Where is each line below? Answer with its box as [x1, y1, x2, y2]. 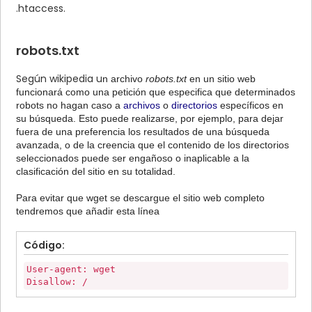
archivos [123, 100, 160, 111]
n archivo [102, 73, 146, 85]
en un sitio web [187, 73, 256, 85]
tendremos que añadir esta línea [16, 205, 159, 217]
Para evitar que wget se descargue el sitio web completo [16, 192, 265, 204]
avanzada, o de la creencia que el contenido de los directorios [16, 139, 289, 151]
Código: [24, 238, 65, 253]
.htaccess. [16, 1, 65, 16]
